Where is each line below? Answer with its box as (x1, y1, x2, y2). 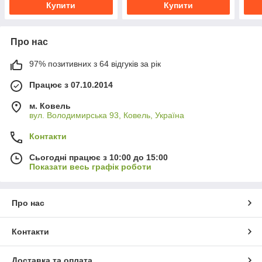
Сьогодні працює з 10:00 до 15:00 (29, 152, 168, 162)
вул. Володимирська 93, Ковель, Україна (29, 110, 184, 120)
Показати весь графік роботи (29, 161, 151, 171)
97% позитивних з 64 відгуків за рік (29, 58, 161, 68)
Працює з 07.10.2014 (29, 80, 113, 89)
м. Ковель (29, 101, 71, 111)
